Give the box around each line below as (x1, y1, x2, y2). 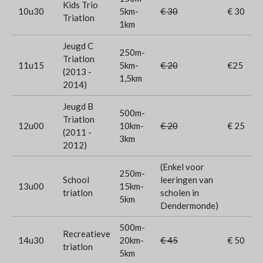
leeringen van (160, 174, 213, 185)
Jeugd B (62, 100, 93, 112)
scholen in (160, 187, 199, 198)
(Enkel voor (160, 161, 204, 172)
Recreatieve (62, 228, 110, 239)
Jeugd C (62, 40, 93, 51)
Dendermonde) (160, 200, 218, 211)
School (62, 174, 89, 185)
